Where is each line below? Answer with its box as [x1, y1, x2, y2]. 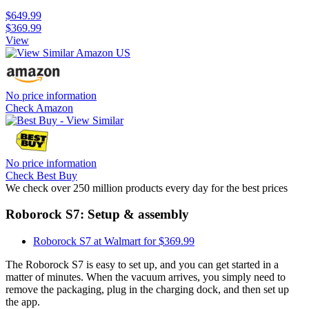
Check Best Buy [6, 169, 77, 181]
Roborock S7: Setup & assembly [6, 207, 189, 222]
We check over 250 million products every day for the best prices [6, 181, 288, 194]
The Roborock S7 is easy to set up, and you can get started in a [6, 259, 279, 271]
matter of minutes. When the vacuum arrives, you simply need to [6, 271, 286, 283]
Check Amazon [6, 101, 73, 114]
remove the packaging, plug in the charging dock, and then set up [6, 283, 289, 296]
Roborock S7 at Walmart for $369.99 [33, 235, 195, 248]
